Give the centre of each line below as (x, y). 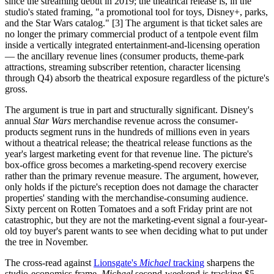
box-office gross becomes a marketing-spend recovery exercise (126, 165)
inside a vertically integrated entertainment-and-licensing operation (132, 45)
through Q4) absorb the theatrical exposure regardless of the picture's (137, 78)
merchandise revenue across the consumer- (154, 120)
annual (19, 120)
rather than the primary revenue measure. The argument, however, (132, 176)
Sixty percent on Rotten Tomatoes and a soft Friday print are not (128, 209)
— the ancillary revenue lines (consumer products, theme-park (124, 56)
